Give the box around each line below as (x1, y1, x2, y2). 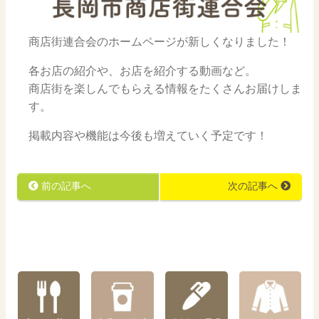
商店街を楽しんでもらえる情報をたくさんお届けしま (28, 83, 302, 95)
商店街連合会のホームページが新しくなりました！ (28, 36, 291, 48)
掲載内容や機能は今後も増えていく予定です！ (28, 130, 268, 142)
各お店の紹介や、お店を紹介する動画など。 (28, 65, 256, 78)
